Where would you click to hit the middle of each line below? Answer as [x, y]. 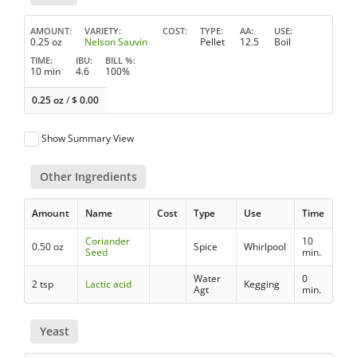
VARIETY [102, 30]
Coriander [108, 241]
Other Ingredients [88, 176]
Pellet [212, 41]
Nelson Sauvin [116, 41]
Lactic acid [109, 284]
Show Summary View [88, 138]
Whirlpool [265, 246]
